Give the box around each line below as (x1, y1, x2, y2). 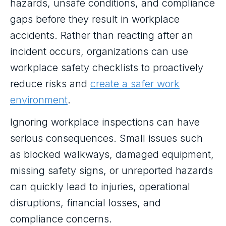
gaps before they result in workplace (10, 13, 180, 25)
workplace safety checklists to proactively (10, 62, 203, 74)
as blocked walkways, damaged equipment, (10, 148, 214, 160)
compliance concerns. (10, 213, 112, 225)
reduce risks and (10, 78, 90, 90)
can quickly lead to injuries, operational (10, 181, 190, 193)
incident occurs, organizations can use (10, 45, 188, 58)
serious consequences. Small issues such (10, 132, 203, 144)
